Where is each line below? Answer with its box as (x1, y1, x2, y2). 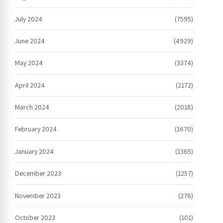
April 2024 (15, 80, 45, 90)
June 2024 (15, 36, 45, 45)
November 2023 (15, 191, 61, 200)
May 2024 (15, 58, 43, 68)
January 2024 (15, 146, 54, 156)
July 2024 (15, 14, 42, 23)
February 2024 (15, 124, 57, 134)
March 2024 (15, 103, 49, 112)
